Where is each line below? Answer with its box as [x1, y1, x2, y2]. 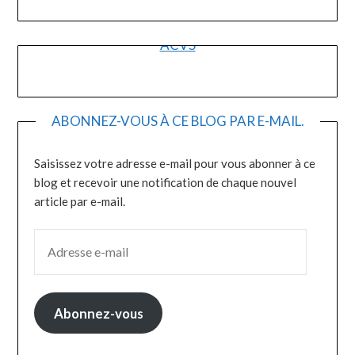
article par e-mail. [34, 194, 126, 209]
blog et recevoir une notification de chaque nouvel [34, 175, 297, 190]
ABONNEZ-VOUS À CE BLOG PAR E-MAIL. [51, 113, 304, 130]
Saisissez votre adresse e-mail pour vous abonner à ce [34, 156, 316, 171]
